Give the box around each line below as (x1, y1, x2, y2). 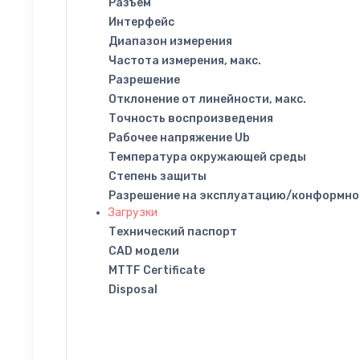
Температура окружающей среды (108, 149, 306, 164)
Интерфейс (108, 14, 174, 29)
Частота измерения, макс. (108, 53, 261, 67)
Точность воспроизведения (108, 111, 273, 125)
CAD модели (108, 243, 179, 258)
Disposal (108, 282, 157, 297)
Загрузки (108, 205, 157, 219)
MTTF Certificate (108, 263, 205, 277)
